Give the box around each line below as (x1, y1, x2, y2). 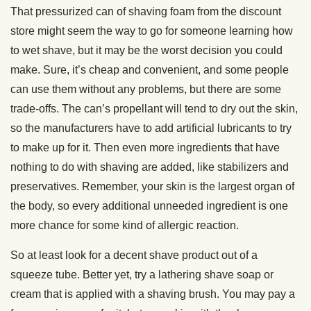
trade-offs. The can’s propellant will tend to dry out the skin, (10, 102, 298, 115)
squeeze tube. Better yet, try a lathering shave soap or (10, 268, 274, 280)
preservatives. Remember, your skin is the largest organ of (10, 180, 294, 192)
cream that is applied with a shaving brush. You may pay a (10, 287, 295, 300)
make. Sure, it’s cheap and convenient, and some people (10, 63, 289, 76)
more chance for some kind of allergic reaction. (10, 219, 239, 231)
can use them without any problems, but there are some (10, 83, 281, 95)
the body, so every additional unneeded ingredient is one (10, 199, 288, 212)
